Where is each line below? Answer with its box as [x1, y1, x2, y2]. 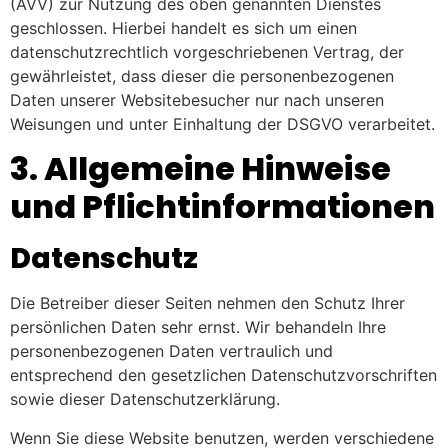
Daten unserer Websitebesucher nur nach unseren [10, 90, 384, 110]
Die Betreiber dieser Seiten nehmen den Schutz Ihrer [10, 293, 405, 314]
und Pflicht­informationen [10, 184, 435, 230]
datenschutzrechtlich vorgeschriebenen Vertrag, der [10, 42, 404, 62]
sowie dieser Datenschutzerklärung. [10, 389, 280, 410]
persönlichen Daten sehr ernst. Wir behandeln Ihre [10, 317, 386, 338]
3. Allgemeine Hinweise [10, 146, 391, 192]
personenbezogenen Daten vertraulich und [10, 341, 333, 362]
